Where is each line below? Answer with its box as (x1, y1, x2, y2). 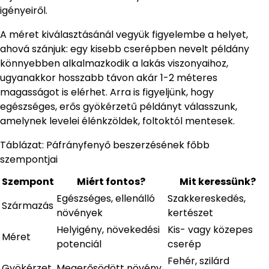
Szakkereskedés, (168, 191, 246, 205)
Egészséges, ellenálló (56, 191, 155, 205)
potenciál (56, 237, 101, 251)
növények (56, 205, 103, 220)
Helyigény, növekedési (56, 222, 160, 237)
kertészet (168, 205, 213, 220)
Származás (2, 198, 53, 213)
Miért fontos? (76, 174, 145, 189)
